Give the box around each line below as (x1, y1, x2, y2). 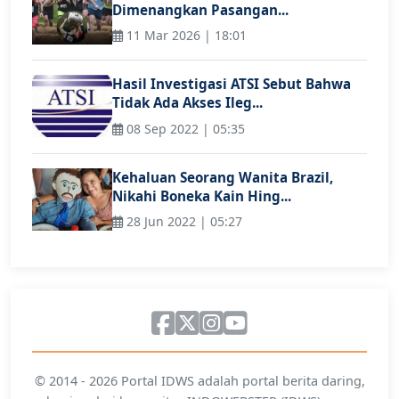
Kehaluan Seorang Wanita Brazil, (112, 167, 333, 186)
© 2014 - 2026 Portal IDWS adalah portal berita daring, (34, 372, 365, 390)
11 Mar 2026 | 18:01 (123, 27, 247, 45)
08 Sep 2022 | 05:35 (123, 119, 245, 137)
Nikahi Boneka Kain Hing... (112, 186, 291, 205)
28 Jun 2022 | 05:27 (123, 213, 242, 231)
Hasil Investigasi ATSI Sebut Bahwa (112, 75, 351, 94)
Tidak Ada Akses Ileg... (112, 94, 263, 112)
